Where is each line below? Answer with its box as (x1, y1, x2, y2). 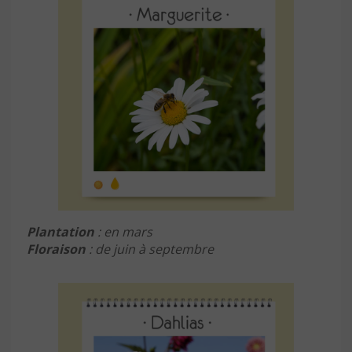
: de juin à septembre (86, 240, 214, 258)
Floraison (27, 240, 86, 258)
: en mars (94, 222, 152, 240)
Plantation (27, 222, 94, 240)
